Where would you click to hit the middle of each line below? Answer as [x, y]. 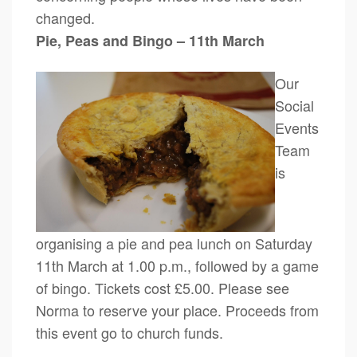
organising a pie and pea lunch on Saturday [174, 243]
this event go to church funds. [129, 332]
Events [297, 127]
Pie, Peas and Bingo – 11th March [150, 41]
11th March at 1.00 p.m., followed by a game [177, 265]
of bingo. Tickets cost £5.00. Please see [163, 287]
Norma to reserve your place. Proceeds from [177, 310]
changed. [65, 18]
